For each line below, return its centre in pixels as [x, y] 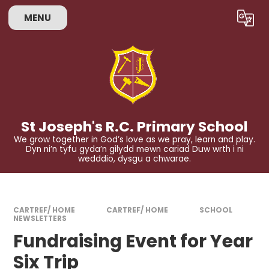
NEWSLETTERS [40, 218]
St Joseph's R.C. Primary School [134, 126]
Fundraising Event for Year [133, 241]
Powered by [155, 20]
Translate [222, 20]
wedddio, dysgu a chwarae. [134, 159]
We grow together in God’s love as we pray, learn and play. [134, 140]
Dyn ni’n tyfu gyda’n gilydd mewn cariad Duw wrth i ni [134, 150]
